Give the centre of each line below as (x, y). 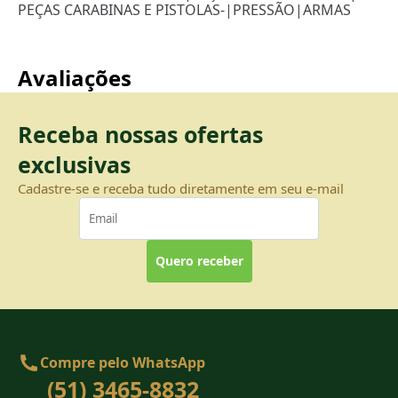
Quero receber (199, 261)
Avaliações (75, 77)
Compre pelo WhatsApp (123, 363)
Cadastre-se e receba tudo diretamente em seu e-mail (181, 188)
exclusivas (74, 164)
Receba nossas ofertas (140, 134)
